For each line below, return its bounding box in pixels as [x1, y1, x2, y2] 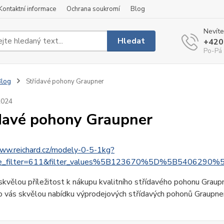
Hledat [117, 35, 145, 46]
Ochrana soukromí [66, 4, 120, 13]
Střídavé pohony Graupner [24, 77, 104, 86]
